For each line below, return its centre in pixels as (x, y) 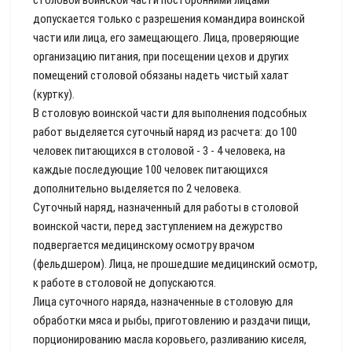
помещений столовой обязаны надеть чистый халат (161, 75)
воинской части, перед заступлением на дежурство (158, 226)
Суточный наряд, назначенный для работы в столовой (166, 207)
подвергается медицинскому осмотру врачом (144, 245)
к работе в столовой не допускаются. (125, 283)
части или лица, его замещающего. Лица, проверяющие (166, 38)
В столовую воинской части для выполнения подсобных (170, 113)
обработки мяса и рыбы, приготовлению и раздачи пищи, (172, 321)
